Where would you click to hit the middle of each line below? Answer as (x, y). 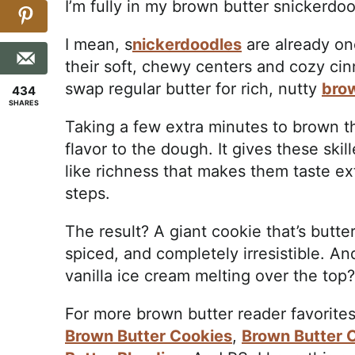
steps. (88, 194)
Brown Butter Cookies (149, 336)
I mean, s (99, 45)
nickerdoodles (187, 45)
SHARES (24, 103)
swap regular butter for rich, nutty (193, 89)
